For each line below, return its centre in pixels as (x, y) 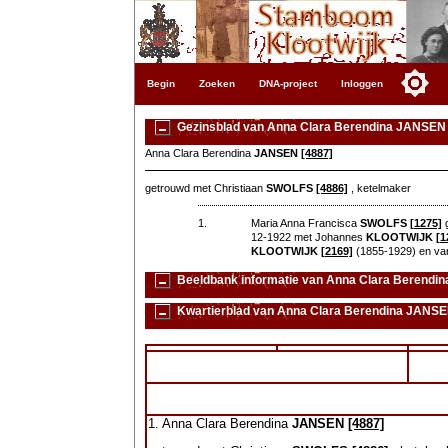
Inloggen (362, 83)
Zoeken (217, 83)
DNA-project (288, 83)
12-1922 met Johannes (308, 237)
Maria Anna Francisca (305, 223)
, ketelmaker (380, 188)
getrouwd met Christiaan (206, 188)
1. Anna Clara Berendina (220, 424)
